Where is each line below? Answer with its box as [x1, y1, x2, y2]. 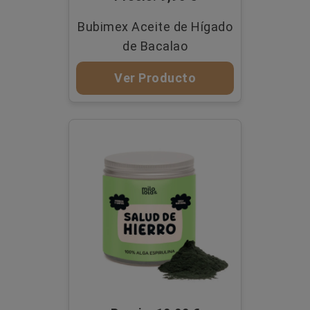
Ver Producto [114, 70, 196, 85]
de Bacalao [122, 38, 188, 53]
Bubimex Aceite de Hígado [77, 19, 232, 34]
